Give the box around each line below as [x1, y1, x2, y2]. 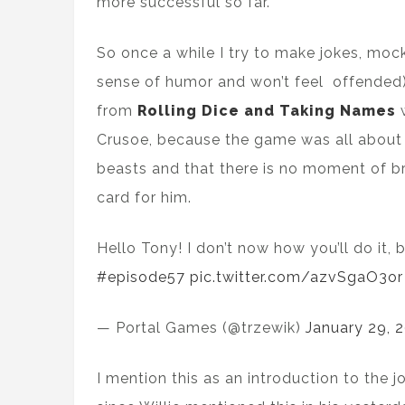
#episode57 [97, 268, 185, 286]
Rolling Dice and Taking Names [137, 102, 396, 119]
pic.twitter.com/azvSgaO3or [190, 268, 403, 286]
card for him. [97, 189, 192, 206]
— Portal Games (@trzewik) [97, 319, 306, 336]
